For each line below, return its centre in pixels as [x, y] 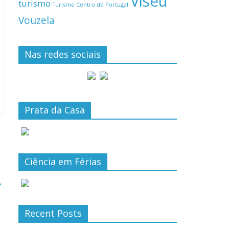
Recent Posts [53, 213]
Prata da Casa [55, 110]
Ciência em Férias [63, 161]
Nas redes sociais [63, 54]
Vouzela [37, 20]
